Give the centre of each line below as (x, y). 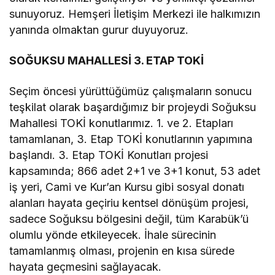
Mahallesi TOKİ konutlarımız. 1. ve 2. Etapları (122, 123)
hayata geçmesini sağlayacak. (86, 267)
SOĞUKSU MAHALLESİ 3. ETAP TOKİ (107, 61)
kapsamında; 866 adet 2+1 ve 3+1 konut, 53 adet (135, 171)
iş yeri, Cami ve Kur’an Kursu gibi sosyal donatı (127, 187)
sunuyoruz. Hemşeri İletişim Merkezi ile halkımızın (135, 14)
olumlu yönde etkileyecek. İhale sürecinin (113, 235)
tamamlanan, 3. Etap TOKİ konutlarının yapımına (131, 139)
